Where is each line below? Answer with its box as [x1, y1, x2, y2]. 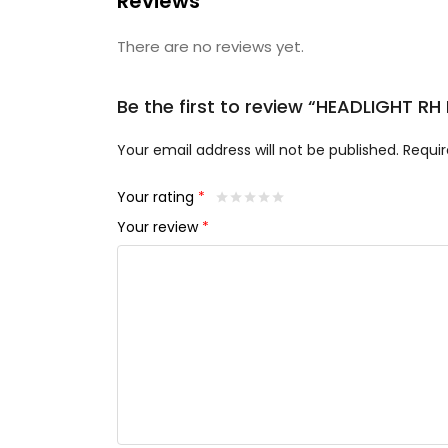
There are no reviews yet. [117, 36, 304, 57]
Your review [117, 217, 202, 238]
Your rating [117, 187, 198, 208]
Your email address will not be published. [117, 140, 399, 160]
